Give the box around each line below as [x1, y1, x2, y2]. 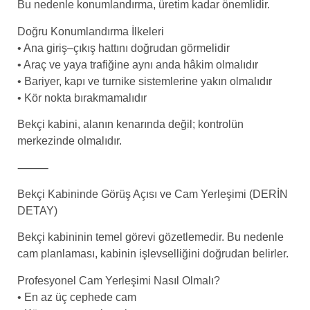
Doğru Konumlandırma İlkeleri [17, 25, 164, 37]
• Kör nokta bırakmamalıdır [17, 91, 147, 104]
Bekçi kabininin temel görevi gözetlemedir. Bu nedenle [17, 231, 284, 244]
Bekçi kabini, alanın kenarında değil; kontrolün [17, 118, 244, 131]
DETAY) [17, 204, 57, 217]
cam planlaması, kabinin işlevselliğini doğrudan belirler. [17, 248, 289, 260]
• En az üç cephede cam [17, 291, 136, 303]
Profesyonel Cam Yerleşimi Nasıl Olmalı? [17, 274, 220, 286]
